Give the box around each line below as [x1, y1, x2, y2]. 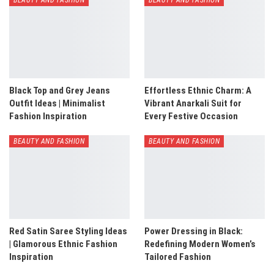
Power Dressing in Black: [144, 226, 243, 237]
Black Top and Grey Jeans [9, 84, 110, 96]
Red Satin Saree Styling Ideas [9, 226, 127, 237]
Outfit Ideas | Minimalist [9, 97, 105, 109]
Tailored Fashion [144, 251, 211, 263]
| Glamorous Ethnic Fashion [9, 239, 117, 250]
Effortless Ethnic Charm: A [144, 84, 251, 96]
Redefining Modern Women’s [144, 239, 256, 250]
